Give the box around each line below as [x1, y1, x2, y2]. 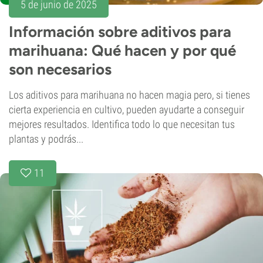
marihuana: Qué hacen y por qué [9, 41, 236, 60]
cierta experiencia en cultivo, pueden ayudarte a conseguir [9, 103, 244, 116]
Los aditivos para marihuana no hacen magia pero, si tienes [9, 89, 250, 102]
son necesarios [9, 60, 112, 79]
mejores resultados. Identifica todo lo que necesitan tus [9, 118, 235, 131]
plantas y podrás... [9, 133, 83, 146]
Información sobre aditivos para [9, 22, 231, 42]
